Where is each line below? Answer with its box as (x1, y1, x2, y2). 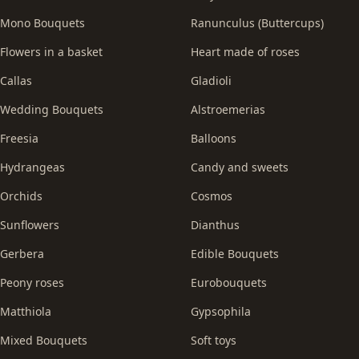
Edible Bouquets (191, 246, 279, 261)
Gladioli (191, 73, 232, 88)
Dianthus (191, 217, 240, 232)
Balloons (191, 131, 236, 146)
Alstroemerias (191, 102, 265, 117)
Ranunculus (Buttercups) (191, 15, 324, 30)
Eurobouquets (191, 275, 267, 290)
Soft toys (191, 333, 236, 348)
